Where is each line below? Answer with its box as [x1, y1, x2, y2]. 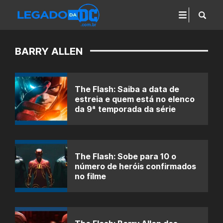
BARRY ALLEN [15, 45, 83, 57]
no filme [75, 171, 106, 181]
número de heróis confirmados [75, 161, 196, 171]
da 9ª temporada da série [75, 104, 176, 114]
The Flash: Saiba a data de [75, 84, 179, 94]
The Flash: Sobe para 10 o [75, 151, 176, 161]
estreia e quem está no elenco [75, 94, 195, 104]
